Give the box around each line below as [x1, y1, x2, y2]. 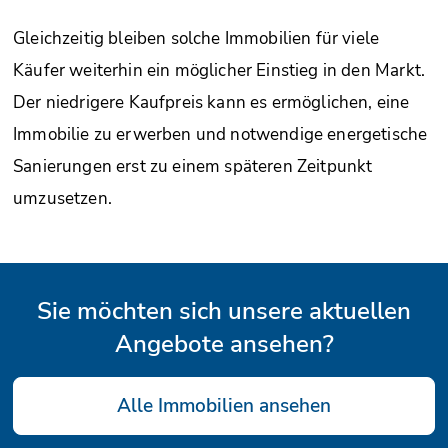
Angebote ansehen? [114, 328, 334, 361]
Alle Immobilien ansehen [117, 393, 331, 420]
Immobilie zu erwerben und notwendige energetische [13, 123, 428, 147]
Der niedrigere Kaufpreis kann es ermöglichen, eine [13, 91, 410, 115]
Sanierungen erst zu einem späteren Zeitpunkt [13, 155, 373, 179]
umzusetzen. [13, 187, 112, 211]
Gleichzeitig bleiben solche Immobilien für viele [13, 27, 380, 51]
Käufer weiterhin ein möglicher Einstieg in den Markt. [13, 59, 426, 83]
